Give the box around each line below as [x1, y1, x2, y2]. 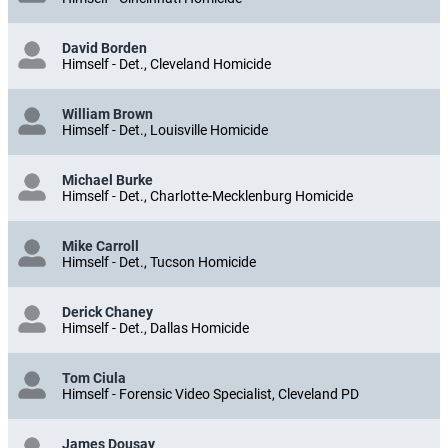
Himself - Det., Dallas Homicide [62, 319, 249, 336]
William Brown [62, 105, 153, 122]
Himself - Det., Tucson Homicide [62, 253, 256, 270]
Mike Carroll [62, 237, 139, 254]
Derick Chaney [62, 303, 153, 320]
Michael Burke [62, 171, 153, 188]
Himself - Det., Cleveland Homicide [62, 55, 271, 72]
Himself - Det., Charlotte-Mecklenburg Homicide [62, 187, 353, 204]
